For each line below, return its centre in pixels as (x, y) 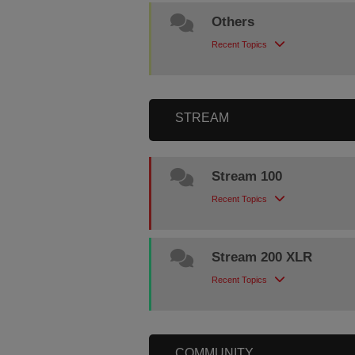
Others (233, 22)
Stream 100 (247, 176)
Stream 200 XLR (262, 257)
